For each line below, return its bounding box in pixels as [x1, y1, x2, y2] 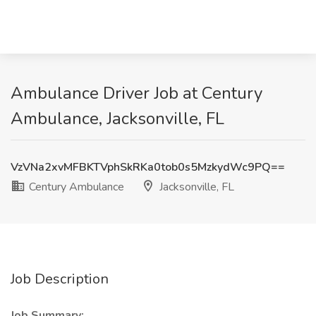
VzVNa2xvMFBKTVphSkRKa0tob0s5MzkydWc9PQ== [11, 159, 285, 175]
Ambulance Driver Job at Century [11, 82, 262, 104]
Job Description [11, 269, 109, 288]
